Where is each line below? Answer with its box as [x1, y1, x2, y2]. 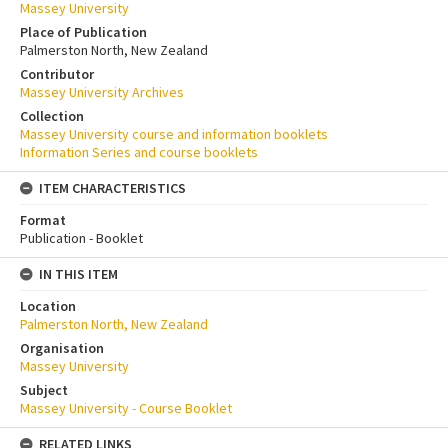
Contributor [20, 65, 94, 84]
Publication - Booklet [20, 229, 143, 248]
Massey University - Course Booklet [20, 399, 232, 418]
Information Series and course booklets [20, 143, 258, 162]
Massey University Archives [20, 83, 184, 102]
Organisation [20, 339, 104, 358]
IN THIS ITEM [39, 265, 118, 284]
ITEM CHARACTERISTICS [39, 179, 186, 198]
